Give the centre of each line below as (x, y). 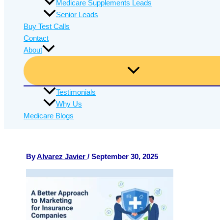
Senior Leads (77, 14)
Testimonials (76, 92)
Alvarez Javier (62, 156)
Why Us (69, 104)
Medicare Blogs (49, 116)
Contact (36, 38)
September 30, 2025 (125, 156)
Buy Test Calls (47, 26)
